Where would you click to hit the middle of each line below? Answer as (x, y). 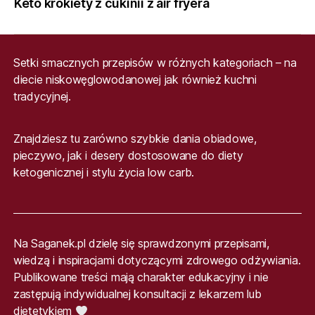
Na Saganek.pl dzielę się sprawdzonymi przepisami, (141, 243)
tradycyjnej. (42, 96)
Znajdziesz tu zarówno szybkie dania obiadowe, (135, 138)
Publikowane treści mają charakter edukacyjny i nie (141, 277)
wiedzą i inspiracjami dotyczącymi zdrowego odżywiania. (157, 260)
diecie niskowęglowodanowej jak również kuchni (135, 79)
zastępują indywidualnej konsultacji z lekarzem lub (137, 294)
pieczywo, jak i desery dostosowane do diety (128, 155)
